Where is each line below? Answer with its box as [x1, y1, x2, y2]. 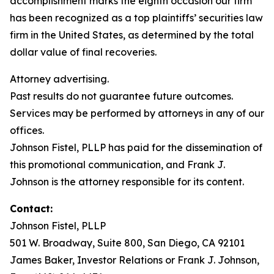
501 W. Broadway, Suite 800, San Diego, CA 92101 [10, 237, 245, 249]
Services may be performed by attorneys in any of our [10, 107, 264, 119]
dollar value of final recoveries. [10, 46, 157, 58]
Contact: [10, 202, 53, 215]
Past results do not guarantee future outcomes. [10, 90, 233, 102]
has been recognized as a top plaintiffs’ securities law [10, 12, 263, 24]
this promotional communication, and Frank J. [10, 158, 225, 171]
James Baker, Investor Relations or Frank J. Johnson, [10, 254, 259, 266]
